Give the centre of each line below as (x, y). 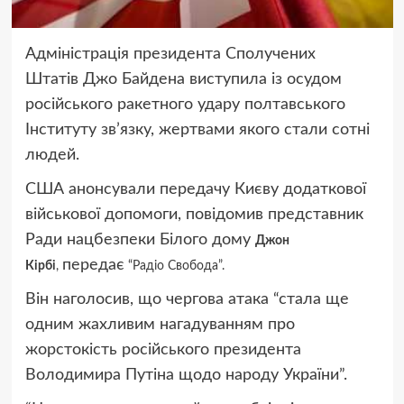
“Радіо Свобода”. (174, 266)
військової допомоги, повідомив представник (194, 215)
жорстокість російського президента (163, 350)
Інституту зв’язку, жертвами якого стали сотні (197, 130)
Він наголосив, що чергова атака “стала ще (187, 300)
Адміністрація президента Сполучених (170, 55)
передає (93, 266)
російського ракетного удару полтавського (185, 105)
